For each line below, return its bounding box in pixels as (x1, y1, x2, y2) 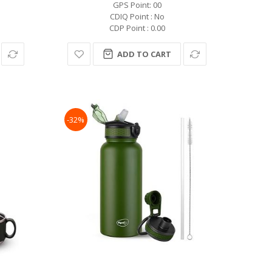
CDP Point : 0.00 (109, 22, 165, 33)
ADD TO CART (117, 48, 172, 59)
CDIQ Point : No (109, 10, 165, 22)
